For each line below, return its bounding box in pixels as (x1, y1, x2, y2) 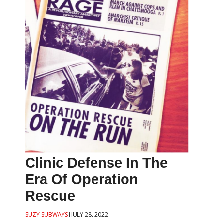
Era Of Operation (25, 171, 139, 187)
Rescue (25, 188, 76, 204)
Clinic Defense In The (25, 155, 168, 171)
